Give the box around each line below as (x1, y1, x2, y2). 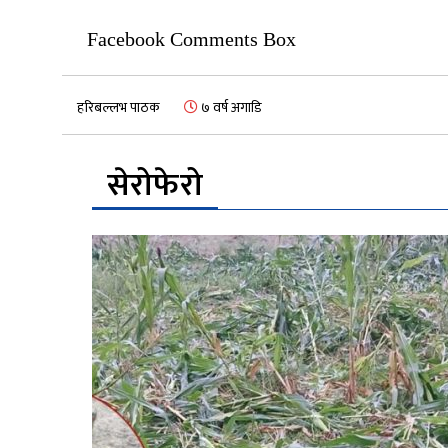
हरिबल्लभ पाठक (77, 96, 160, 120)
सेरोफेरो (107, 159, 203, 213)
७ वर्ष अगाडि (198, 96, 262, 120)
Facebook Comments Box (87, 28, 296, 51)
